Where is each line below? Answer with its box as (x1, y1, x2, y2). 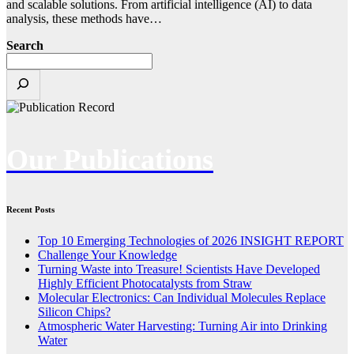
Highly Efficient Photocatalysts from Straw (38, 277, 252, 291)
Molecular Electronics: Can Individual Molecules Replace (38, 291, 326, 305)
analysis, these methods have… (6, 12, 162, 26)
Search (6, 39, 43, 53)
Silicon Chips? (38, 305, 111, 319)
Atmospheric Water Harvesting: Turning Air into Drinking (38, 319, 327, 333)
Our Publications (6, 144, 213, 176)
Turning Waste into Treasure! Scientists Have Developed (38, 262, 320, 277)
